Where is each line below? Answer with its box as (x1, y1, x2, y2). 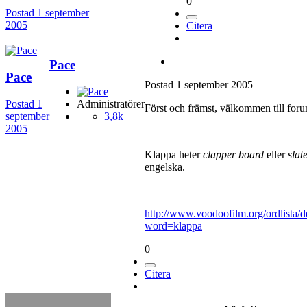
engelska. (145, 161, 185, 173)
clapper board (203, 149, 264, 161)
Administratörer (77, 97, 145, 110)
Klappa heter (145, 149, 203, 161)
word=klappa (145, 220, 202, 232)
